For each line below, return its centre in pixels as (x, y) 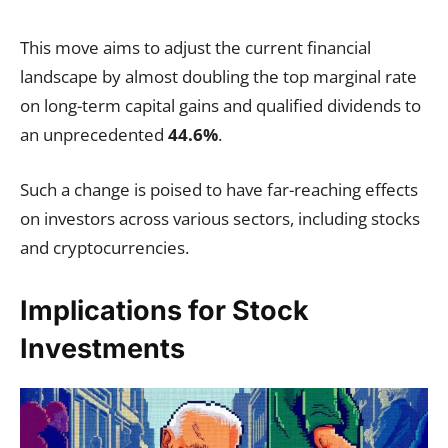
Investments (102, 348)
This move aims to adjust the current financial (195, 47)
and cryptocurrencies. (104, 247)
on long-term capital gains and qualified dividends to (220, 105)
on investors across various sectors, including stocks (220, 218)
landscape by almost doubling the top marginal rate (218, 76)
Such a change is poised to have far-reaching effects (219, 189)
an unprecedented (94, 134)
